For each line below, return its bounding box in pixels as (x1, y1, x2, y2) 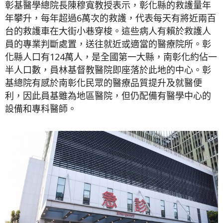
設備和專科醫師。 (5, 103, 77, 115)
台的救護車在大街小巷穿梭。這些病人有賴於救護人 (5, 25, 211, 37)
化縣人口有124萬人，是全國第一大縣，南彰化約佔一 (5, 51, 217, 63)
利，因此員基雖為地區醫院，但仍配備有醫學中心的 (5, 90, 211, 102)
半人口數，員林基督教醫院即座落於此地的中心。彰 (5, 64, 211, 76)
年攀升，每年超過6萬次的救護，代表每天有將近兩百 (5, 12, 216, 24)
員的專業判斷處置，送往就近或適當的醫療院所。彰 (5, 38, 211, 50)
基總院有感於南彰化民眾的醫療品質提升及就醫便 (5, 77, 202, 89)
